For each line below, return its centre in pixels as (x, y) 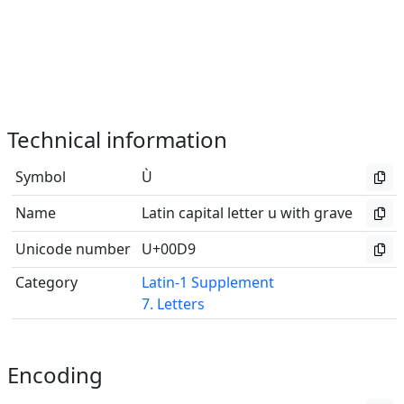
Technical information (117, 139)
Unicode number (73, 249)
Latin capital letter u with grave (247, 213)
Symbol (41, 177)
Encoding (55, 375)
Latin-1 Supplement (208, 282)
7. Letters (173, 304)
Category (46, 282)
